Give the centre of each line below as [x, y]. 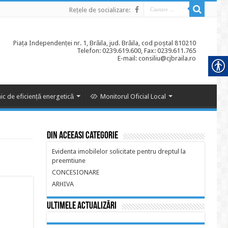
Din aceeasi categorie [82, 136]
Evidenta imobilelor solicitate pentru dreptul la [119, 151]
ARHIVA [63, 184]
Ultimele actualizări [82, 206]
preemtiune [69, 161]
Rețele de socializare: [100, 10]
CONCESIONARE [76, 172]
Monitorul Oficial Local [133, 96]
